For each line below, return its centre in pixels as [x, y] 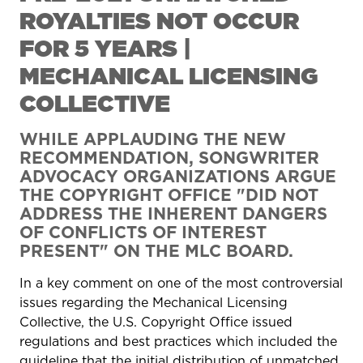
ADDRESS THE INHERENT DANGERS [173, 214]
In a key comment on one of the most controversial [181, 283]
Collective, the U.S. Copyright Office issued [156, 322]
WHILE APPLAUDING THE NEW [153, 139]
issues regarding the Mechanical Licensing [154, 302]
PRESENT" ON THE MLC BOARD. [156, 251]
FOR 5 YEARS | [105, 48]
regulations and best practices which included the [178, 341]
